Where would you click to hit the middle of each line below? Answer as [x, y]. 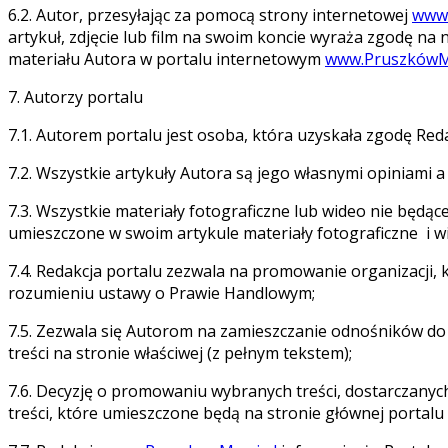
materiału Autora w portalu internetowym [166, 58]
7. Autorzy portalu [75, 96]
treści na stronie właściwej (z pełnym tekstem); [180, 352]
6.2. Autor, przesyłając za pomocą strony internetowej [210, 14]
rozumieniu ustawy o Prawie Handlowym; [161, 292]
